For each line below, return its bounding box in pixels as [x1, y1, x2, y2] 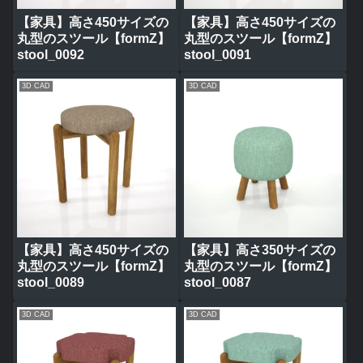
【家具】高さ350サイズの [183, 243, 335, 258]
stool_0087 [183, 275, 251, 290]
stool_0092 [17, 47, 84, 62]
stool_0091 [183, 47, 251, 62]
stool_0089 [17, 275, 84, 290]
